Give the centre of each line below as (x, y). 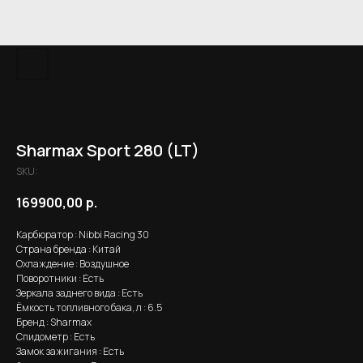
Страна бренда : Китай (68, 250)
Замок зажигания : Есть (70, 352)
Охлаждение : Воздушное (73, 264)
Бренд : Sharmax (54, 322)
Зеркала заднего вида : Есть (79, 293)
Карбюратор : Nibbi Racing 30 (83, 235)
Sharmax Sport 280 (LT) (108, 150)
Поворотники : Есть (60, 279)
